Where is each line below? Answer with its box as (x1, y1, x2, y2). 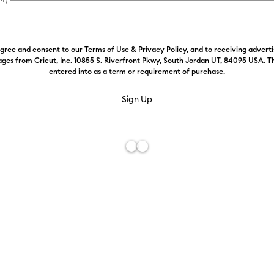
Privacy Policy (138, 45, 187, 54)
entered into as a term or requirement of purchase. (49, 67, 225, 76)
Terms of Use (84, 45, 129, 54)
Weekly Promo (220, 32, 271, 41)
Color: (215, 65, 246, 77)
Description (215, 248, 269, 261)
